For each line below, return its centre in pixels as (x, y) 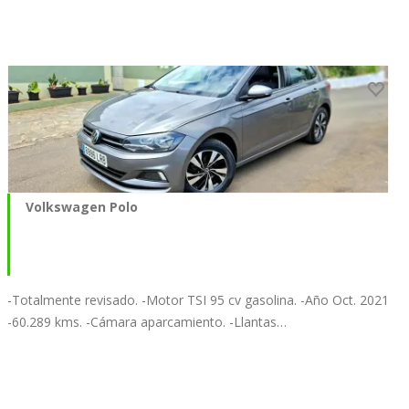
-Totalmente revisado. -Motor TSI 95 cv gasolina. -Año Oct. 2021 (198, 299)
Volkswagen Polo (82, 206)
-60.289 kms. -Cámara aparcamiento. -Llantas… (147, 321)
